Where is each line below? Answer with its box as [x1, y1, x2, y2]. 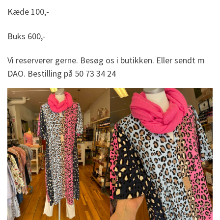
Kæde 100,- [7, 6, 49, 18]
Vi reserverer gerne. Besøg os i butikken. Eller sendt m [7, 55, 205, 66]
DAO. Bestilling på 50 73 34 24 [7, 68, 116, 80]
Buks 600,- [7, 30, 46, 42]
